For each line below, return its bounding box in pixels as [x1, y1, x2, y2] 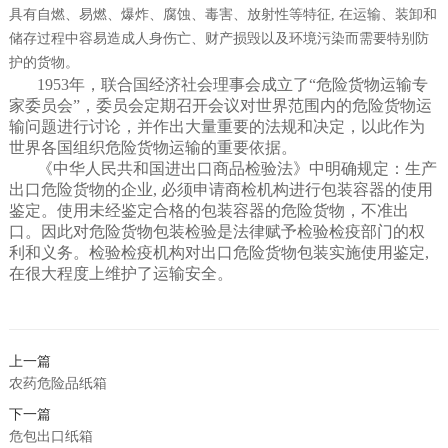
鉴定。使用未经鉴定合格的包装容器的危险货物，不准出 [8, 202, 409, 220]
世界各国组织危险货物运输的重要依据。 [8, 139, 297, 157]
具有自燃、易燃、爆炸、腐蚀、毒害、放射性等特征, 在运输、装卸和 [8, 7, 437, 23]
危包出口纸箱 [8, 429, 93, 445]
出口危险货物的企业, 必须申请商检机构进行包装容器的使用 [8, 181, 433, 199]
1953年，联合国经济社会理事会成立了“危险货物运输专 [8, 76, 428, 94]
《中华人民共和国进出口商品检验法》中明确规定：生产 [8, 160, 437, 178]
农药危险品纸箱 [8, 376, 107, 392]
